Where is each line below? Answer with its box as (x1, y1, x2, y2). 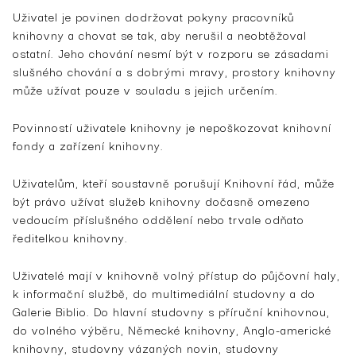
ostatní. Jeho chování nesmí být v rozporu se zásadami (13, 43, 329, 62)
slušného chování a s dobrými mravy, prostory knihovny (13, 61, 336, 80)
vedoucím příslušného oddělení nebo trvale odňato (13, 209, 304, 228)
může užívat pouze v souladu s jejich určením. (13, 79, 278, 99)
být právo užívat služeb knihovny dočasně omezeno (13, 191, 311, 210)
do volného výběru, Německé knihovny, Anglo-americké (13, 319, 331, 339)
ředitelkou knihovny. (13, 227, 128, 246)
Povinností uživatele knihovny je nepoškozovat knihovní (13, 117, 331, 136)
